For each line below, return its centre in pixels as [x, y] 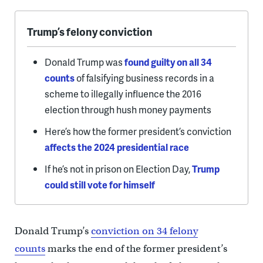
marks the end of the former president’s [136, 249]
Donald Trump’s [53, 231]
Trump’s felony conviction [90, 32]
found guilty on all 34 [168, 62]
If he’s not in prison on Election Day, [118, 169]
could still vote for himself [100, 185]
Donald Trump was [84, 62]
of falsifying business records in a [144, 78]
